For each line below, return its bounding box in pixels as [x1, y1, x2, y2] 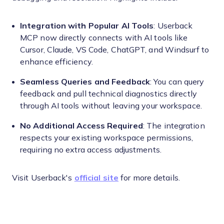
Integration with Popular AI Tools [20, 21, 154, 30]
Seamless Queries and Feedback [20, 77, 150, 86]
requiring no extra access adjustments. [20, 145, 161, 154]
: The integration [142, 121, 205, 130]
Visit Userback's [12, 173, 74, 182]
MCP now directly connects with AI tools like [20, 33, 188, 42]
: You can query [149, 77, 204, 86]
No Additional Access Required [20, 121, 143, 130]
